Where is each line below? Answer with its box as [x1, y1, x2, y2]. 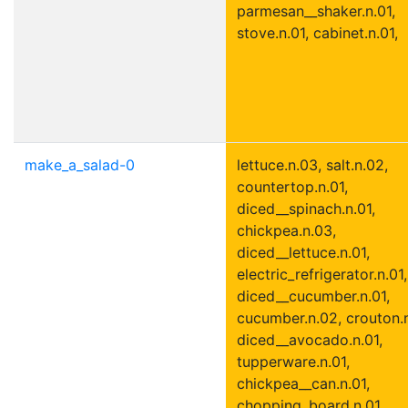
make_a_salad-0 [25, 155, 135, 174]
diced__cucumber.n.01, [237, 286, 390, 305]
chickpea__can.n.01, [237, 373, 370, 393]
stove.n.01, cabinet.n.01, [237, 23, 398, 42]
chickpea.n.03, [237, 220, 336, 240]
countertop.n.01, [237, 177, 348, 196]
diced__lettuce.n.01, [237, 242, 370, 261]
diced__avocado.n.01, [237, 330, 382, 349]
